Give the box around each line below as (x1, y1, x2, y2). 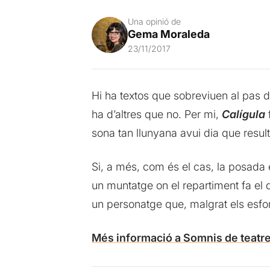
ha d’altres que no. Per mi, (91, 107, 222, 121)
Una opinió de (127, 16, 181, 27)
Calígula (221, 107, 265, 121)
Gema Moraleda (127, 27, 210, 40)
